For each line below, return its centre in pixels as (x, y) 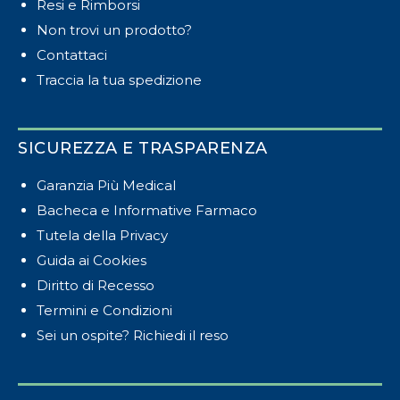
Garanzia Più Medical (106, 185)
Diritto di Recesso (96, 285)
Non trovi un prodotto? (114, 29)
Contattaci (72, 54)
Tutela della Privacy (102, 235)
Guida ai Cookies (92, 260)
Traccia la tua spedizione (119, 79)
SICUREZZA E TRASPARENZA (143, 148)
